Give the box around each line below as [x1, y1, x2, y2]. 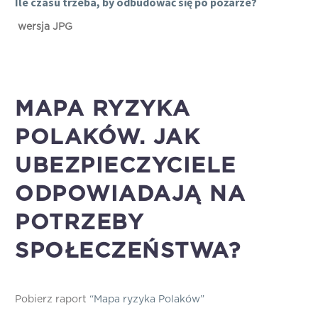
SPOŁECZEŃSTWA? [15, 241, 241, 263]
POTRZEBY [15, 212, 143, 234]
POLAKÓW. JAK [15, 127, 200, 149]
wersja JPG [15, 21, 72, 32]
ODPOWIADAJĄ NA [15, 184, 246, 206]
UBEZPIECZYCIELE [15, 155, 236, 177]
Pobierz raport [15, 295, 89, 305]
